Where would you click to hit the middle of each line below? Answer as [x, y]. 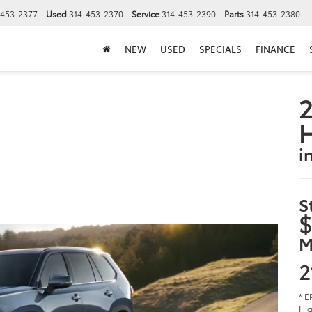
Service [146, 14]
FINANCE [275, 49]
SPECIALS [220, 49]
